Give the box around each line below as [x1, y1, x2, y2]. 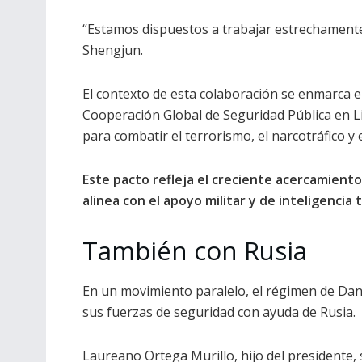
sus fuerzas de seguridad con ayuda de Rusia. [82, 302, 356, 321]
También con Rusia [82, 234, 307, 268]
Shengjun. [82, 41, 143, 60]
